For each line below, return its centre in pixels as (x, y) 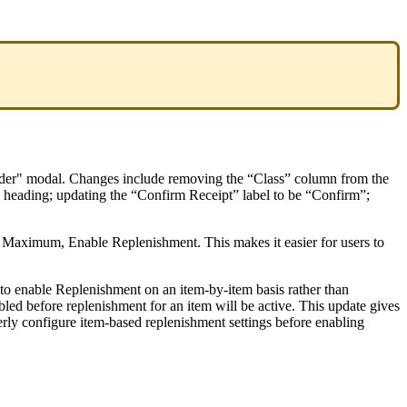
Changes (94, 178)
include (144, 178)
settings (250, 322)
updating (81, 194)
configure (49, 322)
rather (304, 289)
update (347, 305)
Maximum (31, 242)
